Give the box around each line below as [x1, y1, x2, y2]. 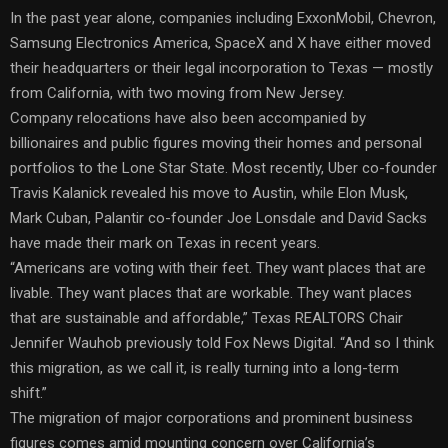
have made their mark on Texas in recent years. [10, 233, 320, 252]
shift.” [10, 383, 47, 402]
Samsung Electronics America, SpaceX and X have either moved [10, 33, 431, 52]
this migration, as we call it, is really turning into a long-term [10, 358, 399, 377]
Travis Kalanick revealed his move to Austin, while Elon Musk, [10, 183, 408, 202]
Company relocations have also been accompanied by [10, 108, 366, 127]
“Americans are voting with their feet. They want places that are [10, 258, 426, 277]
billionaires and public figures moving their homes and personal [10, 133, 422, 152]
